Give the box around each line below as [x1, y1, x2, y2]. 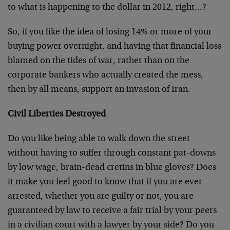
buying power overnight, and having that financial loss [8, 42, 221, 51]
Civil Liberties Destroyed [8, 110, 106, 119]
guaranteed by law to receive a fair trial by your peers [8, 206, 217, 216]
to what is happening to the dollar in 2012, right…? [8, 3, 206, 12]
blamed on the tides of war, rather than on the [8, 56, 189, 66]
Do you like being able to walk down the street [8, 135, 190, 144]
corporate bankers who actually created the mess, [8, 71, 203, 80]
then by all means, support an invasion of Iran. [8, 85, 190, 94]
